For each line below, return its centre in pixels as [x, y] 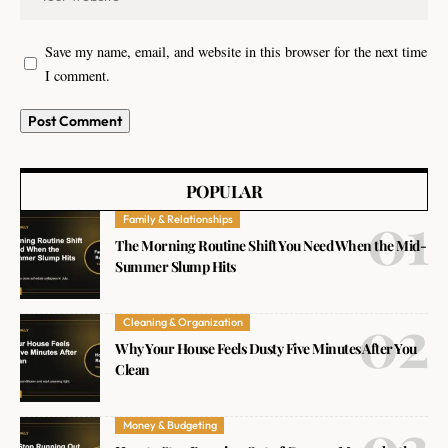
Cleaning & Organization [182, 322]
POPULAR [224, 190]
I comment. [77, 75]
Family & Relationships [177, 219]
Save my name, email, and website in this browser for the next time [236, 51]
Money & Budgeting [169, 425]
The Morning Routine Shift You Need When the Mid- [271, 246]
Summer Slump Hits [175, 267]
